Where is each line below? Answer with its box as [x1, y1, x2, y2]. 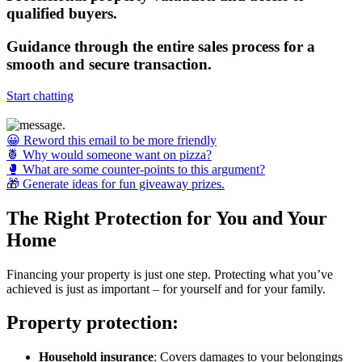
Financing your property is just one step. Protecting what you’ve [6, 267, 333, 281]
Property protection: [6, 312, 179, 334]
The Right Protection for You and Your [6, 207, 327, 229]
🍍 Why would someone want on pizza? [6, 147, 212, 162]
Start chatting [6, 88, 74, 103]
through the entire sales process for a [70, 38, 315, 56]
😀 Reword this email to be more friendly [6, 133, 217, 147]
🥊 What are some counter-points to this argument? [6, 162, 265, 176]
